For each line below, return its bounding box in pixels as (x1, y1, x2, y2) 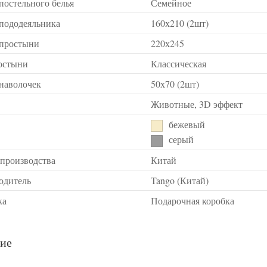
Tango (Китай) (151, 174, 209, 187)
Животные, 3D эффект (151, 98, 243, 111)
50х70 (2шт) (151, 77, 199, 91)
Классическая (151, 57, 206, 70)
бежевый (169, 118, 205, 131)
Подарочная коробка (151, 194, 234, 207)
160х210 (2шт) (151, 17, 209, 30)
